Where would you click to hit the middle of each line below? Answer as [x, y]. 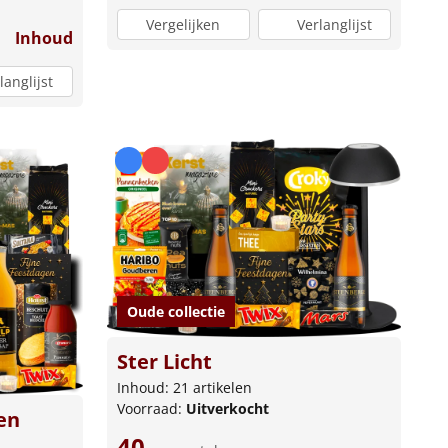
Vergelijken [183, 24]
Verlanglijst [334, 24]
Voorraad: [151, 409]
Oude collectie [175, 312]
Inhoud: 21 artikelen [184, 388]
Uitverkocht [227, 409]
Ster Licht [164, 362]
